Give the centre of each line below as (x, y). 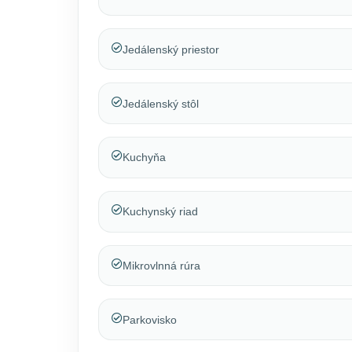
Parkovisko (149, 319)
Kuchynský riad (160, 212)
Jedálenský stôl (160, 103)
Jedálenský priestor (170, 49)
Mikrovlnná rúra (161, 266)
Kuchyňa (144, 158)
